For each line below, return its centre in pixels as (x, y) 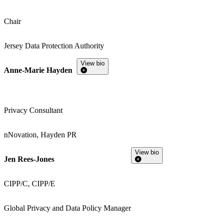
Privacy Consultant (33, 110)
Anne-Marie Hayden (38, 70)
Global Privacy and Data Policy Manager (67, 208)
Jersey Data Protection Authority (54, 45)
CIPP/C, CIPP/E (30, 183)
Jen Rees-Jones (29, 159)
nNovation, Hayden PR (40, 134)
